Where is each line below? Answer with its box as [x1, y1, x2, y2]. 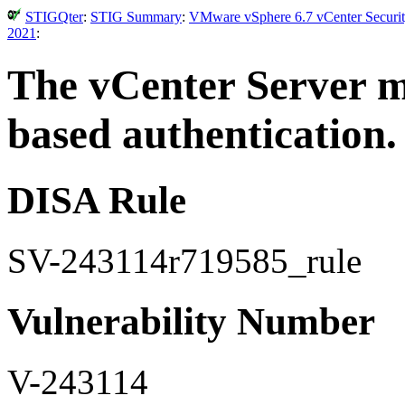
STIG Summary [90, 9, 182, 24]
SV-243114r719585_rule [7, 240, 362, 280]
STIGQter [25, 9, 83, 24]
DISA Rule [7, 178, 186, 221]
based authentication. [7, 110, 397, 158]
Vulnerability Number [7, 299, 375, 343]
